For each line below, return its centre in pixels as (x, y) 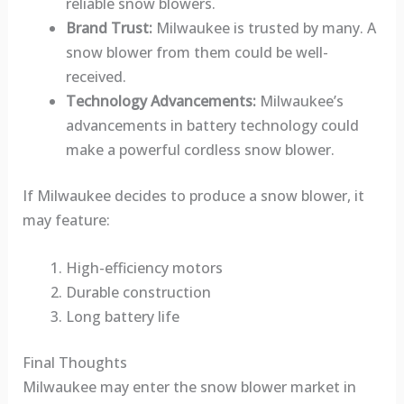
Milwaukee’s (299, 101)
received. (96, 76)
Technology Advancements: (161, 101)
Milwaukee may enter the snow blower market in (189, 386)
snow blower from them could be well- (197, 52)
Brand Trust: (109, 28)
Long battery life (122, 316)
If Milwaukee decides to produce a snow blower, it (193, 195)
